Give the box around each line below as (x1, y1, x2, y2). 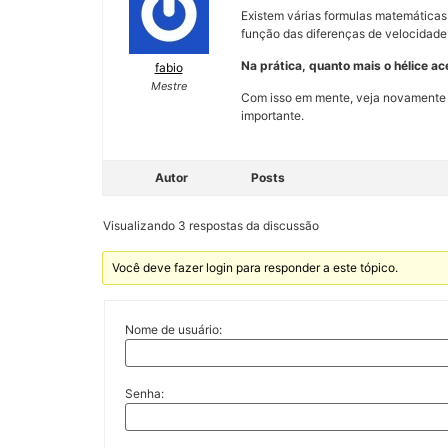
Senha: (125, 386, 164, 402)
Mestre (150, 79, 187, 94)
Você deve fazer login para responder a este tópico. (112, 259, 399, 275)
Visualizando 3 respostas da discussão (103, 217, 319, 233)
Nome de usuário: (125, 322, 222, 338)
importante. (241, 108, 304, 124)
